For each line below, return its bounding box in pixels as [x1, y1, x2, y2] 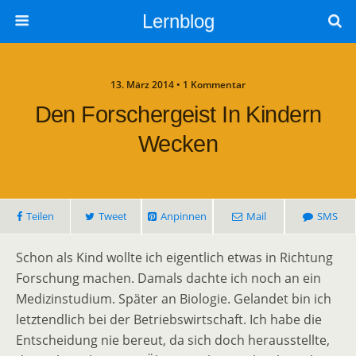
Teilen [25, 209, 54, 223]
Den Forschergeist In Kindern [34, 102, 322, 127]
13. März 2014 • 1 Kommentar [110, 78, 246, 91]
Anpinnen [161, 209, 207, 223]
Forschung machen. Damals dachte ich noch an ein [16, 269, 321, 287]
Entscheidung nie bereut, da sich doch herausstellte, [16, 331, 330, 349]
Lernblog [141, 10, 215, 32]
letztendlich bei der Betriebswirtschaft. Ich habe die [16, 311, 322, 328]
